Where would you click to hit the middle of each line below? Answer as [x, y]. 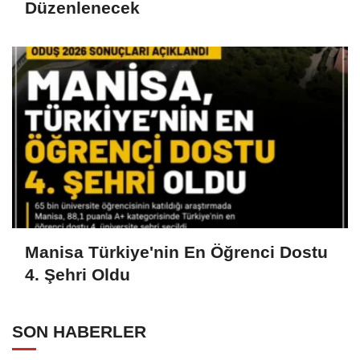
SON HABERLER [79, 332]
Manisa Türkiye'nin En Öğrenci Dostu [176, 252]
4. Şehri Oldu [78, 275]
